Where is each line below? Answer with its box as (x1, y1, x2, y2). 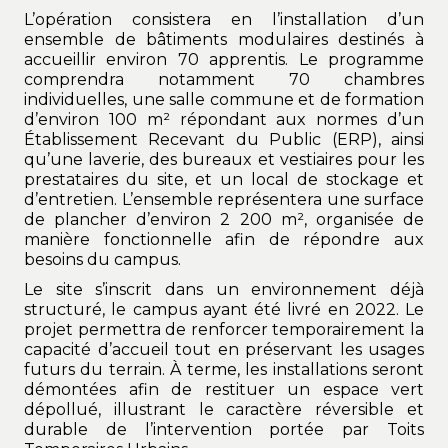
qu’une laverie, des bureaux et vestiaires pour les (24, 150, 424, 170)
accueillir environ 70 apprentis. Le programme (24, 50, 424, 70)
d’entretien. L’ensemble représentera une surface (24, 190, 424, 210)
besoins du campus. (24, 250, 181, 270)
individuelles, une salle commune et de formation (24, 90, 424, 110)
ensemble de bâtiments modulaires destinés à (24, 30, 424, 50)
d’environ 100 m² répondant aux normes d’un (24, 110, 424, 130)
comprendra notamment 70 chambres (24, 70, 424, 90)
